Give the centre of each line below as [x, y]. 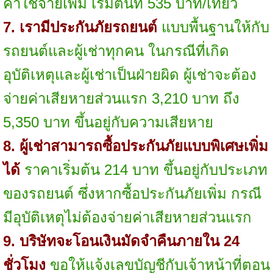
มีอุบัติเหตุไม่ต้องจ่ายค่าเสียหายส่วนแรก [127, 217]
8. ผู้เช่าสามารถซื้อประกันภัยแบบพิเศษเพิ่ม [135, 146]
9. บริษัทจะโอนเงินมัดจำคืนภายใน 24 [121, 241]
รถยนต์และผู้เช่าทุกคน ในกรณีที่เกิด [116, 51]
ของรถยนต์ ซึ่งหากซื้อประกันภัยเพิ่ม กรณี [132, 193]
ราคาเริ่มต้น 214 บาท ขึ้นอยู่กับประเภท [144, 169]
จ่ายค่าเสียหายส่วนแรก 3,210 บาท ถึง [121, 98]
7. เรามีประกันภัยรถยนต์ [80, 27]
